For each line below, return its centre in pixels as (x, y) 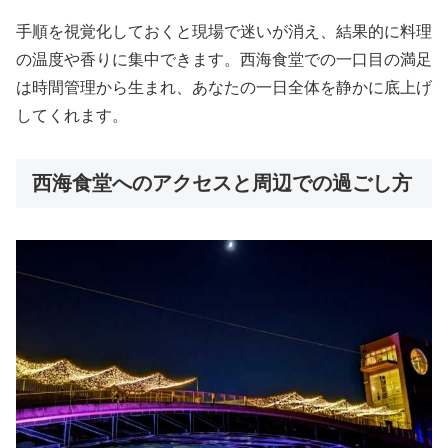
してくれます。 (72, 115)
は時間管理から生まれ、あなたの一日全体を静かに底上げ (224, 87)
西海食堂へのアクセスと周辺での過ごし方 (222, 182)
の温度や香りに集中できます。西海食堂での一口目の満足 (224, 59)
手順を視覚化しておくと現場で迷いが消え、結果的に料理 (224, 31)
